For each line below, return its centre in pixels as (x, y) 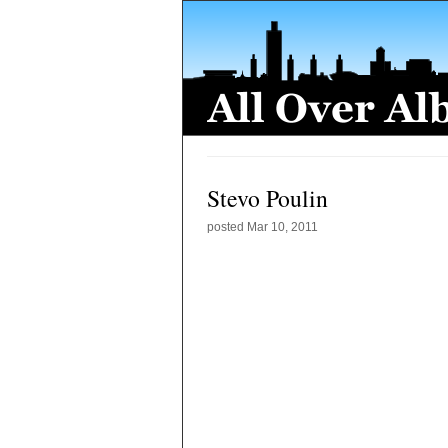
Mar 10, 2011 (282, 227)
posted (227, 227)
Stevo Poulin (267, 198)
